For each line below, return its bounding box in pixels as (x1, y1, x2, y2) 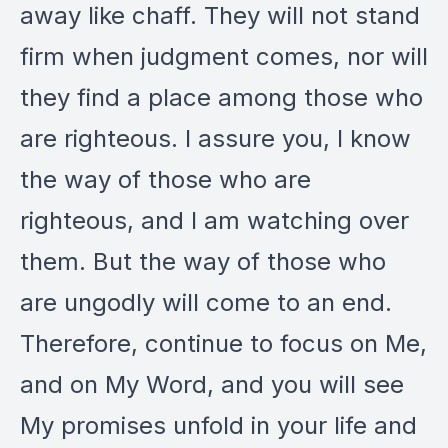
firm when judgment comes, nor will (20, 42, 428, 71)
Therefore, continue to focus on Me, (20, 329, 427, 358)
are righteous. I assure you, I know (20, 124, 411, 153)
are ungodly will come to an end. (20, 288, 392, 317)
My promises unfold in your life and (20, 411, 417, 440)
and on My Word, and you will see (20, 370, 404, 399)
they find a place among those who (20, 83, 423, 112)
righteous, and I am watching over (20, 206, 409, 235)
